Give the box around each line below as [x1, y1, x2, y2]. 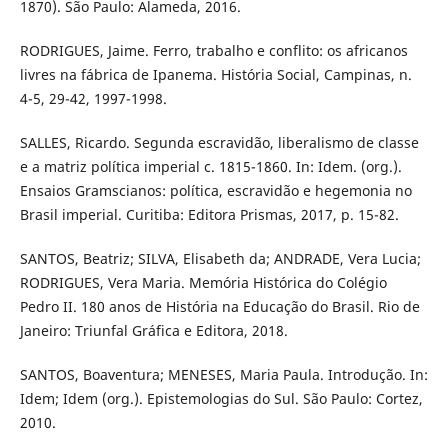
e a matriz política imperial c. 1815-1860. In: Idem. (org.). [19, 156, 402, 176]
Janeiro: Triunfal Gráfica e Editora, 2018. [19, 320, 288, 340]
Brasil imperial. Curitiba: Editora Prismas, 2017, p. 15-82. [19, 204, 399, 224]
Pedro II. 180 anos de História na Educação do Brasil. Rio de [19, 296, 420, 316]
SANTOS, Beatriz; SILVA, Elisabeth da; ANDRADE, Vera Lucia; [19, 248, 421, 268]
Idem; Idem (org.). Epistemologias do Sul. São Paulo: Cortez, [19, 388, 423, 408]
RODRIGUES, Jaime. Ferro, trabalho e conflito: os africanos [19, 40, 408, 60]
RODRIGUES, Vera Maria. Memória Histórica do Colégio [19, 272, 387, 292]
